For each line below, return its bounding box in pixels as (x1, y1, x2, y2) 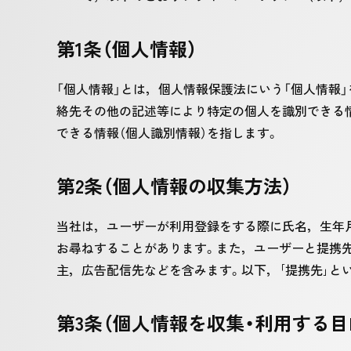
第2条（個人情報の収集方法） (56, 172, 292, 199)
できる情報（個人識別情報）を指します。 (56, 123, 279, 142)
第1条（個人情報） (56, 34, 197, 62)
